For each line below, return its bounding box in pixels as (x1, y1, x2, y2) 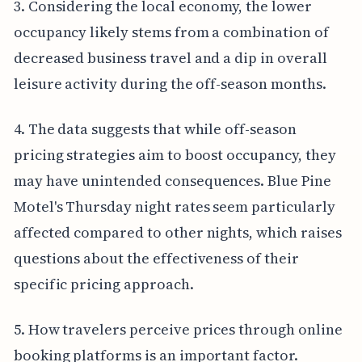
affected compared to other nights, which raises (13, 221, 342, 242)
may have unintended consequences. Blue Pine (13, 170, 331, 191)
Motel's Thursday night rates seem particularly (13, 196, 335, 217)
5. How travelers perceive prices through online (13, 318, 343, 339)
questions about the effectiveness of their (13, 247, 299, 268)
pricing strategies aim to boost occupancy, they (13, 144, 336, 165)
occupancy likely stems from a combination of (13, 21, 329, 42)
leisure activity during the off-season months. (13, 73, 326, 94)
